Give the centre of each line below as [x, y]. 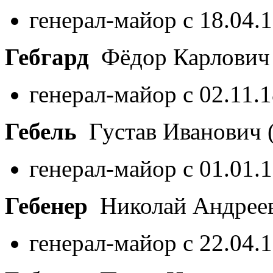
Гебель [41, 131]
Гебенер [46, 205]
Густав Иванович [172, 131]
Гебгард [47, 57]
